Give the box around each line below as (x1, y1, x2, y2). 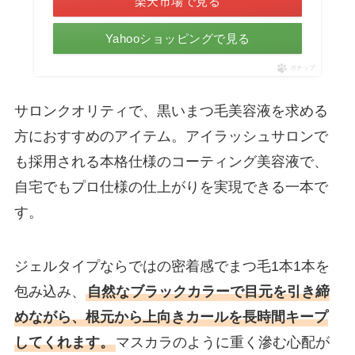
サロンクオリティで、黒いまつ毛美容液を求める (13, 103, 328, 120)
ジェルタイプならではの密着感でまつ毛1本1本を (13, 258, 330, 275)
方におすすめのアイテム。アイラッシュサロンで (13, 128, 328, 145)
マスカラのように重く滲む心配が (115, 334, 330, 351)
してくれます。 (13, 334, 114, 351)
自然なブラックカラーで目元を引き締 (86, 284, 330, 300)
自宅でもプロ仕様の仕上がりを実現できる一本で (13, 179, 328, 196)
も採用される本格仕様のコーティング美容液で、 (13, 154, 328, 170)
